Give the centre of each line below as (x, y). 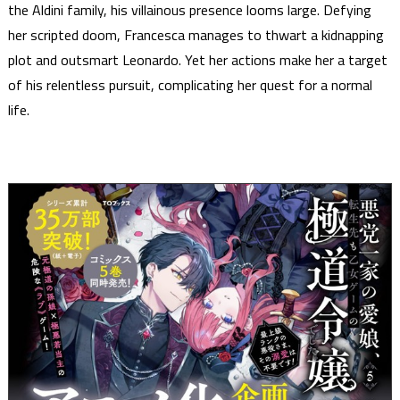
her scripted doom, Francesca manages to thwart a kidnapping (196, 35)
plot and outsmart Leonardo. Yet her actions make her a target (197, 60)
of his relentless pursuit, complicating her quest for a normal (190, 85)
